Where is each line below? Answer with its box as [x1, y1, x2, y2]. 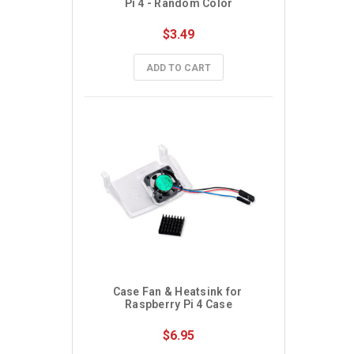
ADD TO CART [146, 62, 211, 73]
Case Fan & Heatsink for [112, 285, 243, 298]
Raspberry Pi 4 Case [125, 298, 232, 311]
